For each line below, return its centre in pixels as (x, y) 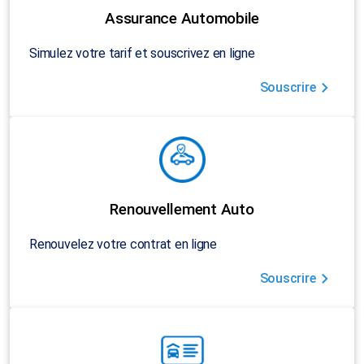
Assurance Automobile (182, 19)
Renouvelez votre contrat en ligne (123, 244)
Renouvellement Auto (182, 210)
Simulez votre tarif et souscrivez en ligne (142, 53)
